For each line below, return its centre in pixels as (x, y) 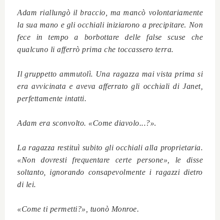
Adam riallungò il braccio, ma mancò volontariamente (110, 13)
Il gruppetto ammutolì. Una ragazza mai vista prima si (110, 74)
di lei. (28, 185)
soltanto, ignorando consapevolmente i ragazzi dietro (110, 172)
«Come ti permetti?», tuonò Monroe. (78, 209)
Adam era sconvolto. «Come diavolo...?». (88, 123)
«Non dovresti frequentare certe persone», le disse (110, 160)
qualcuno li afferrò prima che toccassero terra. (96, 50)
